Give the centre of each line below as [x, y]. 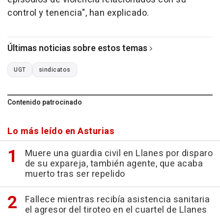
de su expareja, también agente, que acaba [114, 164]
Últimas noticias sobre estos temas [77, 48]
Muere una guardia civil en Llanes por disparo [119, 153]
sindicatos [55, 69]
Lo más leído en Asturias [61, 131]
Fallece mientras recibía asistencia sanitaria [117, 199]
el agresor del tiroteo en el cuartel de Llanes [116, 210]
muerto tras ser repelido [75, 174]
